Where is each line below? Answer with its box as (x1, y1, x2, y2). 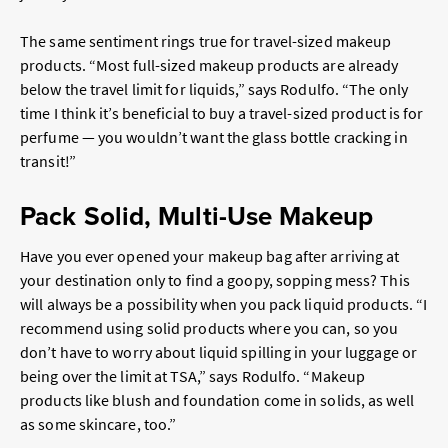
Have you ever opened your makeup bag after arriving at (20, 246, 400, 267)
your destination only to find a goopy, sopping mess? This (20, 270, 410, 291)
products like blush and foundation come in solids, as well (20, 390, 414, 411)
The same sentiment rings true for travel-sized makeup (20, 31, 392, 52)
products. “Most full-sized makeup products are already (20, 55, 399, 76)
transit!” (20, 151, 76, 172)
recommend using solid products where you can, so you (20, 318, 399, 339)
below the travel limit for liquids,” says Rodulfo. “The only (20, 79, 409, 100)
